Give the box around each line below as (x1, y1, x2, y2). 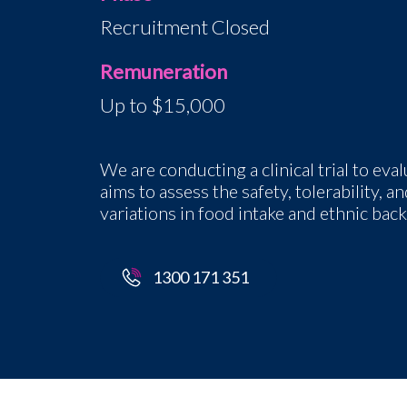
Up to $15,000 (99, 93, 225, 118)
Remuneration (99, 58, 227, 84)
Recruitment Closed (99, 15, 270, 40)
